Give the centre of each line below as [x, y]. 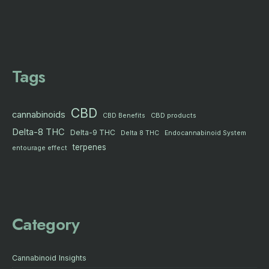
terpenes [89, 147]
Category [46, 224]
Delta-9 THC [93, 132]
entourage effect [40, 148]
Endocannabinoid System [205, 133]
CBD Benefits [124, 115]
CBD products [174, 115]
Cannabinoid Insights [49, 258]
